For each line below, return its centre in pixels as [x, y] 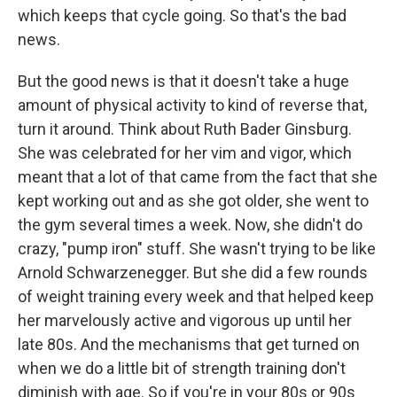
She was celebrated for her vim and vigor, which [185, 152]
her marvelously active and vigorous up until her [185, 320]
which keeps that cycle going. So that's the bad [182, 15]
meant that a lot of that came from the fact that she [198, 176]
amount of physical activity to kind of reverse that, [192, 105]
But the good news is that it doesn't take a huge [183, 81]
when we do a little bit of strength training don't [182, 368]
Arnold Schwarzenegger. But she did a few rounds [193, 272]
